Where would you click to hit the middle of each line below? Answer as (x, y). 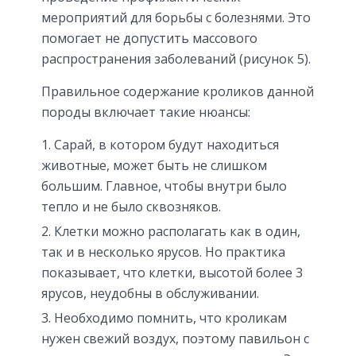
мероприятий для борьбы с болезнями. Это (176, 17)
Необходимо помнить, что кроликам (170, 317)
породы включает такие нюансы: (146, 112)
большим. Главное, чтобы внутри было (164, 186)
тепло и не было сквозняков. (131, 206)
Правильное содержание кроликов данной (178, 91)
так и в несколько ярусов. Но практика (163, 252)
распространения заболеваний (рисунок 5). (176, 58)
